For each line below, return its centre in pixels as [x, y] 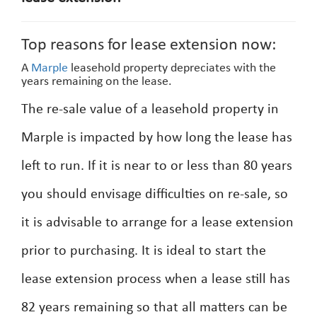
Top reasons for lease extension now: [149, 45]
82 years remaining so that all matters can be [154, 308]
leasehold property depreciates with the [172, 68]
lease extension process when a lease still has [156, 279]
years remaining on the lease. [97, 82]
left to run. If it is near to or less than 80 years [157, 166]
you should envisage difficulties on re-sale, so [155, 195]
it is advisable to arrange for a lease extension [157, 223]
